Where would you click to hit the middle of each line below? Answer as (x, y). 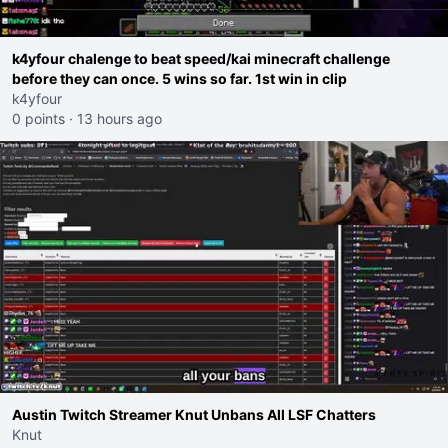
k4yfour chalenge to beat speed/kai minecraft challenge (201, 58)
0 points (38, 118)
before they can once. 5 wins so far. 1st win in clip (301, 78)
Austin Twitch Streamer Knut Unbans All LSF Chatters (194, 414)
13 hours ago (119, 118)
